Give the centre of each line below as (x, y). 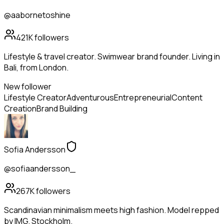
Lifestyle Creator (35, 98)
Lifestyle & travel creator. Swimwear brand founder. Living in (112, 57)
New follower (28, 87)
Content (187, 98)
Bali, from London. (36, 68)
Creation (20, 109)
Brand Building (62, 109)
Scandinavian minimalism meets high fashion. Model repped (111, 210)
